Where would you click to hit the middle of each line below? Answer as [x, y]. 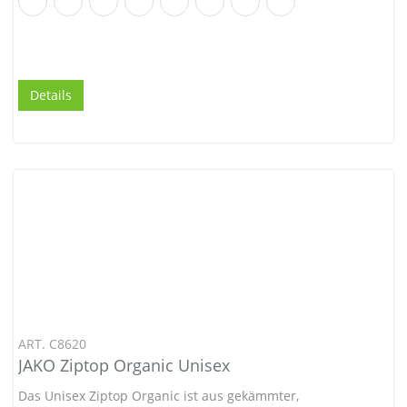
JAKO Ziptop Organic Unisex [124, 365]
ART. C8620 [52, 343]
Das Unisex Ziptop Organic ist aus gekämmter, [159, 395]
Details [51, 94]
